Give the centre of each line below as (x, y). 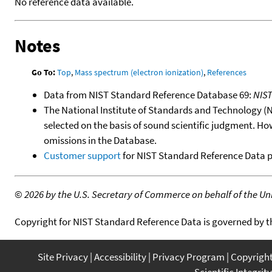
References (227, 72)
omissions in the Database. (100, 140)
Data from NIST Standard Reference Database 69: (148, 94)
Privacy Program (189, 257)
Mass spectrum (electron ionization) (139, 72)
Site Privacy (63, 257)
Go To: (44, 72)
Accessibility (120, 257)
